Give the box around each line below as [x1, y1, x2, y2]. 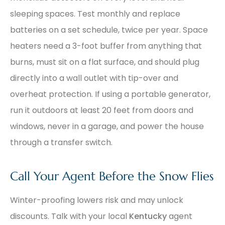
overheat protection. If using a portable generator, [10, 88, 210, 100]
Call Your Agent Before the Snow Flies [10, 168, 214, 184]
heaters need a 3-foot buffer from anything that [10, 40, 202, 52]
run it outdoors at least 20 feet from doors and [10, 104, 193, 116]
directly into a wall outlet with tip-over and [10, 72, 178, 84]
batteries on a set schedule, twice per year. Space [10, 24, 208, 36]
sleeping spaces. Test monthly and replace [10, 8, 180, 20]
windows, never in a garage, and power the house [10, 120, 204, 132]
